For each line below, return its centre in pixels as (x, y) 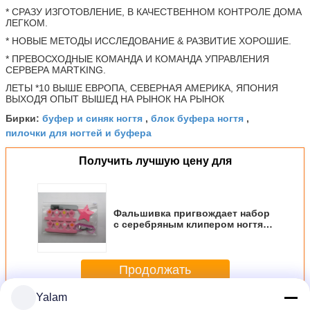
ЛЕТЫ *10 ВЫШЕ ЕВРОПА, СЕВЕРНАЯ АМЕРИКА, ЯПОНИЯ (142, 88)
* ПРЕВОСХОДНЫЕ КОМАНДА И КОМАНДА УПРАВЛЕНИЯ (137, 59)
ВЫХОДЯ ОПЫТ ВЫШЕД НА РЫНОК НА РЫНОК (115, 99)
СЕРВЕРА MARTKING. (56, 70)
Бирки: (24, 118)
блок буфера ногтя (197, 118)
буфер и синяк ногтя (92, 118)
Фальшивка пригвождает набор (192, 213)
